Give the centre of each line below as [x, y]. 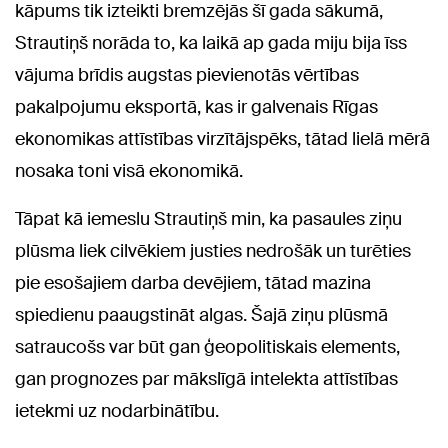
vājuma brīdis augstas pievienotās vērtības [187, 74]
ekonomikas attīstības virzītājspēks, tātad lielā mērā [222, 138]
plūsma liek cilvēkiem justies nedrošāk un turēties [213, 250]
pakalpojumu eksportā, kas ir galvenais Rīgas [196, 106]
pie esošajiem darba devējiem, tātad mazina [193, 282]
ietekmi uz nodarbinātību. [117, 410]
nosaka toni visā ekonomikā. [129, 170]
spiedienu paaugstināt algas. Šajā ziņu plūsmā [201, 314]
